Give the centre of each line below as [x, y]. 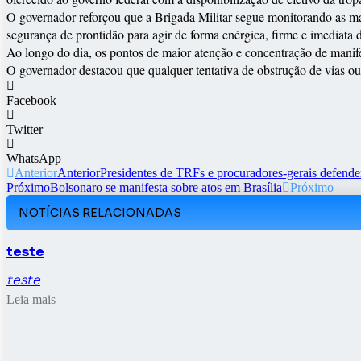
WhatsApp [34, 159]
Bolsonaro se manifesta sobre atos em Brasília [166, 188]
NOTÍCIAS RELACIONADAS [100, 213]
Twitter [25, 130]
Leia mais [31, 300]
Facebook [31, 101]
